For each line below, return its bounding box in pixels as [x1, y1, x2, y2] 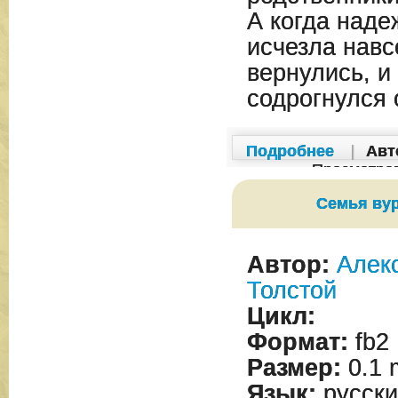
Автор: [246, 251, 330, 278]
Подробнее [245, 142, 334, 160]
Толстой [246, 277, 337, 304]
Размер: [246, 354, 341, 381]
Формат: [246, 329, 348, 355]
